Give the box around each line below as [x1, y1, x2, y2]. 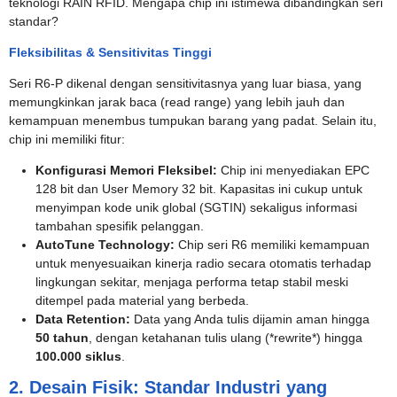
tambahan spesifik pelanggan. [35, 219, 204, 233]
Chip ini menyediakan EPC [217, 163, 370, 177]
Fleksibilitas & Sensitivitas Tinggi [9, 45, 212, 59]
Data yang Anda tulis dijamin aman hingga [130, 312, 370, 326]
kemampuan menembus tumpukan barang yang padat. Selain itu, [9, 113, 377, 128]
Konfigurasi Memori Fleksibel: [35, 163, 217, 177]
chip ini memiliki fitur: [9, 132, 125, 146]
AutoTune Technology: [35, 237, 175, 252]
